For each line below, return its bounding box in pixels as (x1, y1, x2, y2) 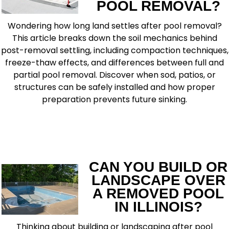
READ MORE (10, 124, 58, 133)
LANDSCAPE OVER (91, 172, 225, 188)
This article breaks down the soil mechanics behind (12, 32, 217, 44)
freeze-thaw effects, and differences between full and (5, 57, 224, 68)
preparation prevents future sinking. (42, 94, 187, 105)
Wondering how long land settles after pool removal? (7, 20, 222, 32)
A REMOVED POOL (93, 186, 224, 201)
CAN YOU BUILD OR (89, 159, 227, 175)
